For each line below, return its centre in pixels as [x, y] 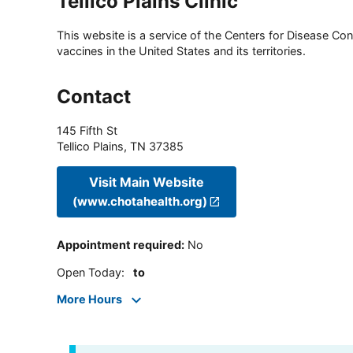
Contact [94, 97]
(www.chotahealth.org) [140, 201]
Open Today [89, 272]
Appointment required [119, 245]
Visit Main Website [147, 182]
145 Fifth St [87, 131]
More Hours [89, 299]
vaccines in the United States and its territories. [181, 51]
